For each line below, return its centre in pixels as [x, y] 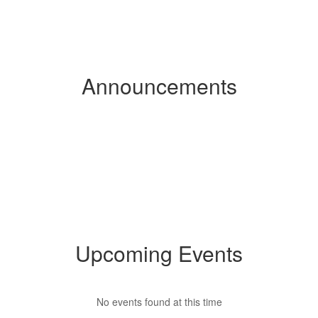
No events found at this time [159, 302]
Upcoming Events [159, 253]
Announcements [159, 86]
